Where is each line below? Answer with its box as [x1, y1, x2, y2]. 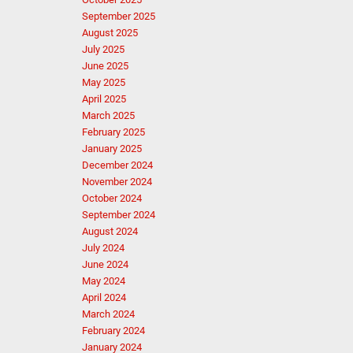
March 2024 [81, 308, 135, 320]
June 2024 [81, 258, 128, 270]
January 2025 [81, 143, 142, 154]
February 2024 [81, 325, 145, 336]
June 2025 [81, 60, 128, 72]
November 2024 [81, 176, 152, 188]
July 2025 [81, 43, 124, 55]
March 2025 [81, 110, 135, 121]
